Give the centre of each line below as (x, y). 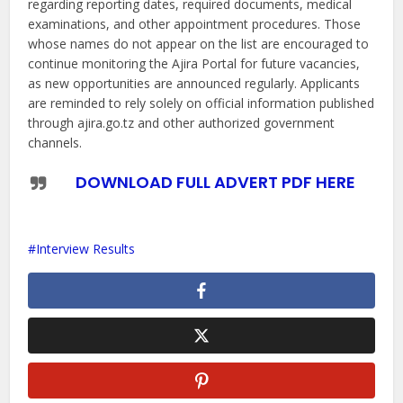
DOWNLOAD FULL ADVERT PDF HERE (215, 183)
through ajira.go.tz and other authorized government (182, 123)
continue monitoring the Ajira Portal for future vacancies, (194, 64)
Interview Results (86, 249)
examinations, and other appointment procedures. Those (195, 24)
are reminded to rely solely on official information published (201, 103)
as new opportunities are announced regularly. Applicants (194, 84)
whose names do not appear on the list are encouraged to (199, 44)
